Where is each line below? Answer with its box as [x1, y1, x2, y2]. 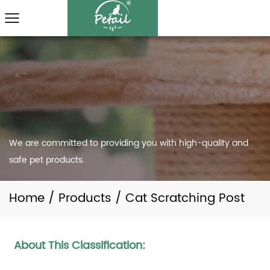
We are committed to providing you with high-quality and [9, 136, 248, 151]
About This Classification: [14, 237, 146, 254]
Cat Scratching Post [125, 189, 245, 209]
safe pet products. [9, 153, 84, 168]
